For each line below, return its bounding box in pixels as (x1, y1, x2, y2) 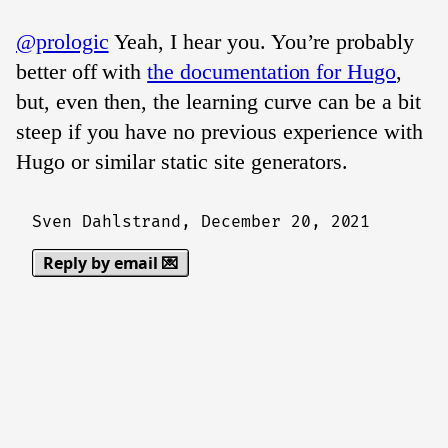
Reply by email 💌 (43, 252, 179, 274)
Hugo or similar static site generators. (16, 149, 349, 174)
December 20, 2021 (201, 212, 371, 232)
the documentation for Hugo (147, 59, 396, 84)
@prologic (16, 29, 109, 54)
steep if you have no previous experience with (16, 119, 423, 144)
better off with (16, 59, 148, 84)
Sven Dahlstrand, (32, 212, 202, 232)
